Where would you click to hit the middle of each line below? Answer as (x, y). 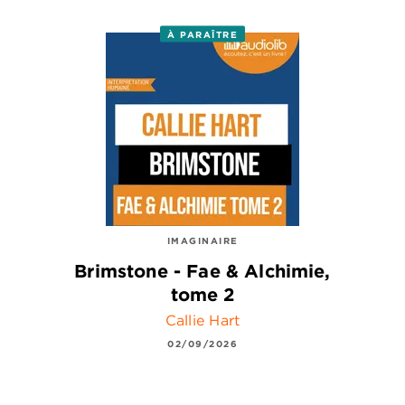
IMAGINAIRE (202, 241)
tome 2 (202, 295)
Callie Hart (202, 320)
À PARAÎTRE (202, 34)
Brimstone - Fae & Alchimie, (202, 271)
